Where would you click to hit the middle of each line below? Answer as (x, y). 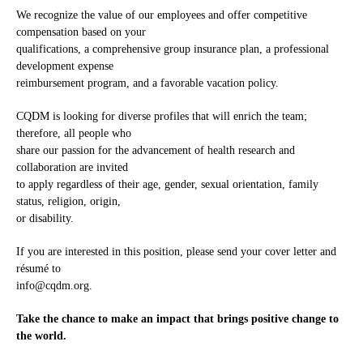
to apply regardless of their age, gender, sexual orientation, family (167, 185)
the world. (41, 336)
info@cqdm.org (53, 286)
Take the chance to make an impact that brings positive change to (177, 319)
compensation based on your (81, 32)
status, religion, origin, (68, 202)
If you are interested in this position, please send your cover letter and (176, 252)
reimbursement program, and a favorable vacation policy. (147, 83)
